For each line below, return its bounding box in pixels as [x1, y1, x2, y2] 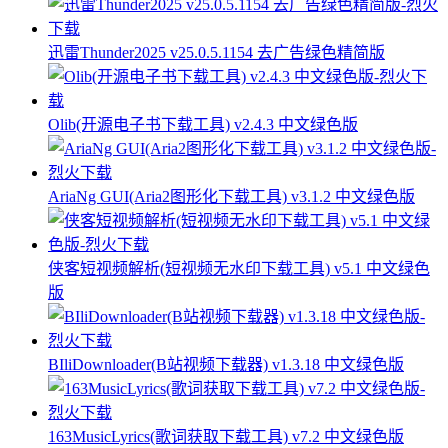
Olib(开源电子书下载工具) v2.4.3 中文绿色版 [48, 116, 358, 134]
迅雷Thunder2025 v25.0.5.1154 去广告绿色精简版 [48, 44, 385, 62]
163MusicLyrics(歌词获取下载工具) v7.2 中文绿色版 [48, 428, 404, 446]
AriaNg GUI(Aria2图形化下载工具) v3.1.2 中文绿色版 [48, 188, 415, 206]
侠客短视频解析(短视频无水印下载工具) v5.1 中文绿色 [48, 260, 430, 278]
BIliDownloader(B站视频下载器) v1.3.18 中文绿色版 [48, 356, 404, 374]
